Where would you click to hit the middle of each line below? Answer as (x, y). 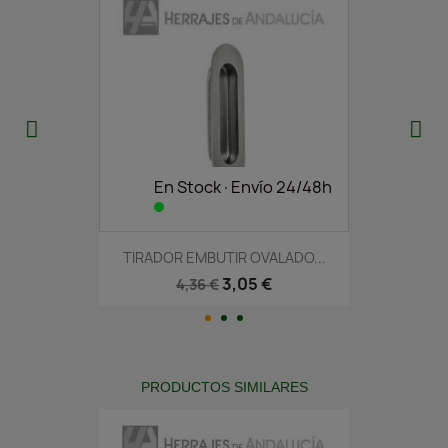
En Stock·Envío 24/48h (243, 186)
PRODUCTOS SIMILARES (224, 387)
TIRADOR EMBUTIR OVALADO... (224, 257)
